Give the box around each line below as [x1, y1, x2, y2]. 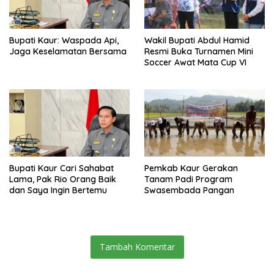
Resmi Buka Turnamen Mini [144, 46, 253, 57]
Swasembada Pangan [144, 185, 234, 196]
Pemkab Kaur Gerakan [144, 163, 238, 174]
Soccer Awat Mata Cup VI [144, 57, 246, 68]
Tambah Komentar [99, 241, 175, 253]
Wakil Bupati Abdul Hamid [144, 35, 250, 46]
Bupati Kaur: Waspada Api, [9, 35, 119, 46]
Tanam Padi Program [144, 174, 232, 185]
